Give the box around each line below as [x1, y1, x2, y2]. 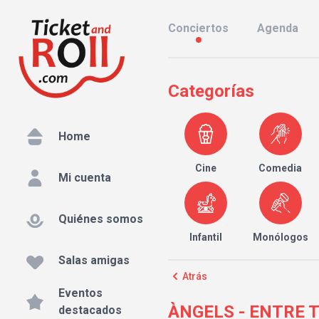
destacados [58, 303, 122, 318]
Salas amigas [58, 253, 130, 268]
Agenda [257, 21, 298, 35]
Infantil [189, 231, 222, 243]
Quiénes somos [58, 212, 143, 226]
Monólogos [252, 231, 308, 243]
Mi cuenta [58, 171, 111, 185]
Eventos [58, 286, 103, 300]
